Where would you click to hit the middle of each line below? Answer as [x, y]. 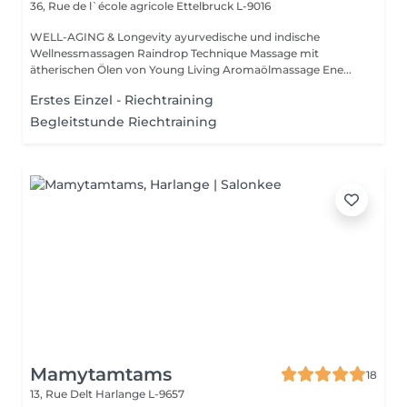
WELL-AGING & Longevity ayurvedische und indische [102, 37]
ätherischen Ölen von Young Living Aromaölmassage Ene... [191, 69]
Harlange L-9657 [140, 394]
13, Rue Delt [63, 394]
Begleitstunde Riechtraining [124, 122]
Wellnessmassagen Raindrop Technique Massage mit [174, 53]
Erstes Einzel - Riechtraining [122, 100]
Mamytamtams [101, 374]
